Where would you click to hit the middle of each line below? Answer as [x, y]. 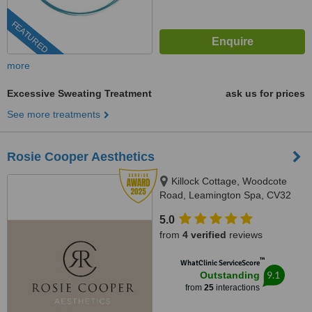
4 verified [204, 235]
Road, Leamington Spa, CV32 [225, 195]
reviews [244, 235]
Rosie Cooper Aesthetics [81, 157]
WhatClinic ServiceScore [220, 263]
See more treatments [54, 114]
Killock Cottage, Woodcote [229, 181]
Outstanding [229, 275]
